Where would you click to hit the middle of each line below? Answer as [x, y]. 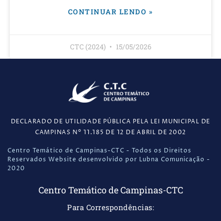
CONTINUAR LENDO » [110, 12]
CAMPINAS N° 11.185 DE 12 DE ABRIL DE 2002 [110, 132]
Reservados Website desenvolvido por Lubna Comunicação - [109, 160]
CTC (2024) [88, 47]
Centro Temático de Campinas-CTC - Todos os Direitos [99, 151]
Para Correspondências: [110, 207]
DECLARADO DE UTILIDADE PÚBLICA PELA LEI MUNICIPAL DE [110, 121]
